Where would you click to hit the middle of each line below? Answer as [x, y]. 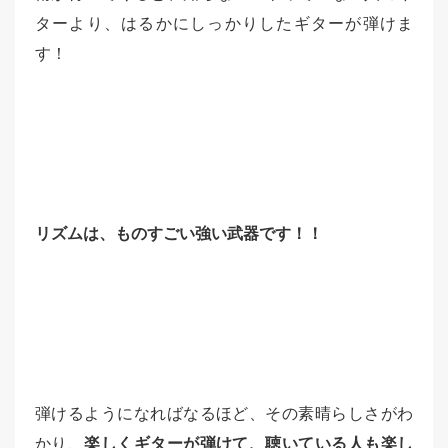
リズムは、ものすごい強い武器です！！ [179, 234]
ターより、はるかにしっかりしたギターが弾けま [224, 24]
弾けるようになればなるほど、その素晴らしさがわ [224, 414]
